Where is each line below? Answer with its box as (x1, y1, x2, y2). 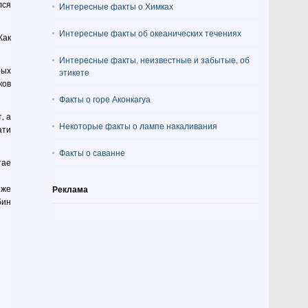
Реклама (52, 184, 88, 195)
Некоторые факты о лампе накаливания (59, 120, 217, 131)
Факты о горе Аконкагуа (59, 93, 151, 104)
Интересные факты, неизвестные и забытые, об (59, 54, 250, 65)
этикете (59, 67, 89, 78)
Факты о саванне (59, 147, 125, 158)
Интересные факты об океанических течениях (59, 27, 241, 38)
